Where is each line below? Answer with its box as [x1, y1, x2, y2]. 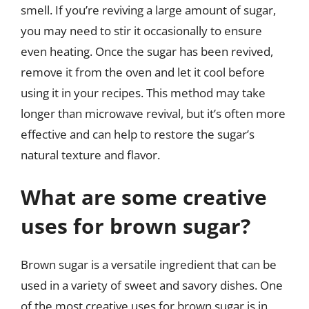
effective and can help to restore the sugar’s [21, 126, 255, 142]
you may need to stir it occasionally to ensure [21, 22, 262, 39]
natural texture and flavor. [21, 146, 160, 163]
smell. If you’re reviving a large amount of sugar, [21, 1, 276, 18]
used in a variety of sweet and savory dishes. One [21, 277, 283, 293]
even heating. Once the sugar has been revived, [21, 43, 273, 59]
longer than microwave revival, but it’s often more [21, 105, 286, 121]
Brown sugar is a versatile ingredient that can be [21, 257, 277, 272]
